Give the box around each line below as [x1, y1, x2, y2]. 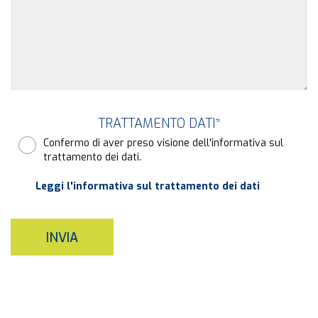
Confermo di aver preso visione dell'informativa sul [43, 136, 283, 150]
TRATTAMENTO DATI [97, 115, 215, 133]
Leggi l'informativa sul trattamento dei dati [35, 179, 260, 193]
